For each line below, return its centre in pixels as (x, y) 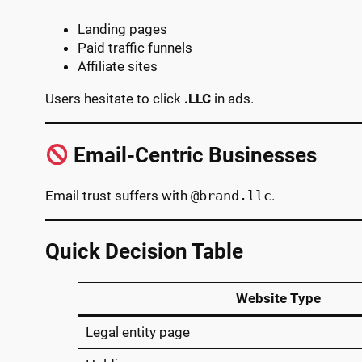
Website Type (278, 299)
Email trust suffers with (118, 196)
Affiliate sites (118, 66)
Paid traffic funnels (135, 47)
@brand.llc (231, 196)
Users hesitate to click (115, 98)
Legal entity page (137, 333)
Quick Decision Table (144, 251)
